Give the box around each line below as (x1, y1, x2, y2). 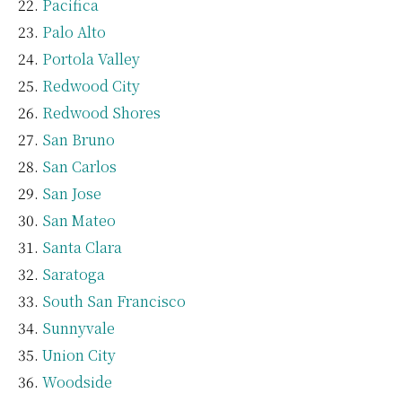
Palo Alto (42, 21, 106, 42)
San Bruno (42, 128, 115, 150)
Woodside (42, 371, 112, 392)
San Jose (42, 182, 101, 204)
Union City (42, 344, 116, 365)
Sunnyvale (42, 317, 115, 338)
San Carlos (42, 155, 117, 177)
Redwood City (42, 74, 140, 96)
